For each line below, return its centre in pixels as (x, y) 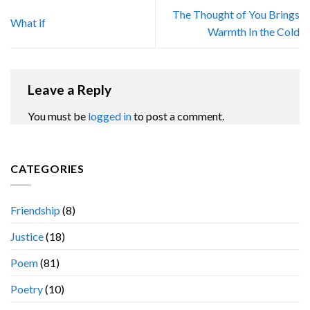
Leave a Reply (71, 90)
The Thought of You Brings (236, 14)
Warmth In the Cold (254, 31)
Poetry (27, 289)
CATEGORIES (47, 168)
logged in (110, 116)
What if (28, 23)
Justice (27, 237)
